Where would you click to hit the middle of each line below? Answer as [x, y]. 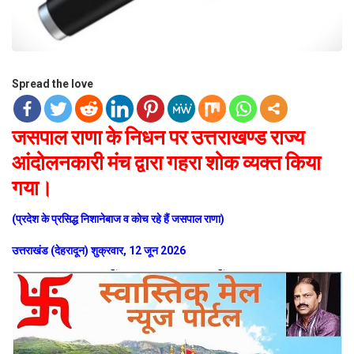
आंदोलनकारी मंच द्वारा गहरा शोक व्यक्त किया [166, 161]
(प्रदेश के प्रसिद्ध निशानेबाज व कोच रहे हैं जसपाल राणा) [118, 218]
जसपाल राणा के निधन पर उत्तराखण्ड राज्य [158, 136]
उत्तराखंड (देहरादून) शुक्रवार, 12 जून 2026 [99, 250]
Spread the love [53, 83]
